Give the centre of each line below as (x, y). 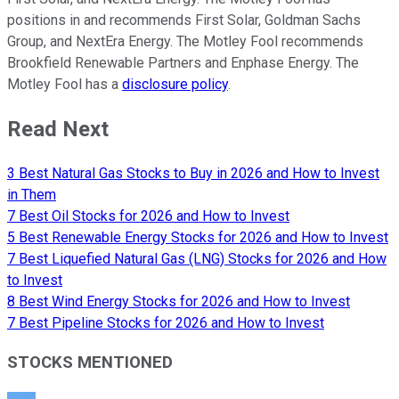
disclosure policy (175, 84)
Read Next (58, 129)
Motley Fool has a (65, 84)
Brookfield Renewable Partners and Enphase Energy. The (183, 62)
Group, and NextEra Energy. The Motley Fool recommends (185, 41)
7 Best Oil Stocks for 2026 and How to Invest (148, 216)
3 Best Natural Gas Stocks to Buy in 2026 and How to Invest (193, 173)
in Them (32, 194)
